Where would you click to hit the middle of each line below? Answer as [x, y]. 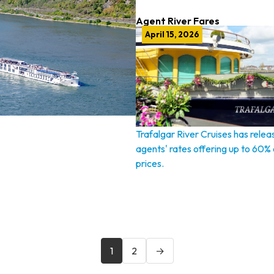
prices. [150, 163]
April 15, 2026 [172, 34]
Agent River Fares [177, 21]
